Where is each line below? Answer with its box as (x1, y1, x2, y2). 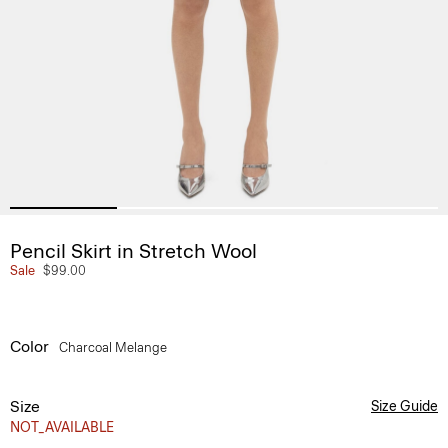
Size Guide (371, 398, 438, 415)
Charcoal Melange (59, 340, 170, 355)
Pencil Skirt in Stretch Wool (10, 239, 257, 263)
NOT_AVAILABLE (10, 419, 114, 436)
